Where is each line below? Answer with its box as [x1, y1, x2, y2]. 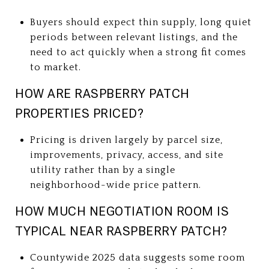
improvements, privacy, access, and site [29, 149, 223, 160]
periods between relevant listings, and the [29, 31, 238, 43]
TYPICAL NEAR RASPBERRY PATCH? [15, 223, 228, 238]
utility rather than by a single [29, 164, 175, 175]
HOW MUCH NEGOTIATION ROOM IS [15, 204, 229, 219]
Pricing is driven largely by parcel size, [29, 134, 223, 145]
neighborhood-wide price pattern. [29, 179, 201, 190]
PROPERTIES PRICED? [15, 106, 144, 121]
